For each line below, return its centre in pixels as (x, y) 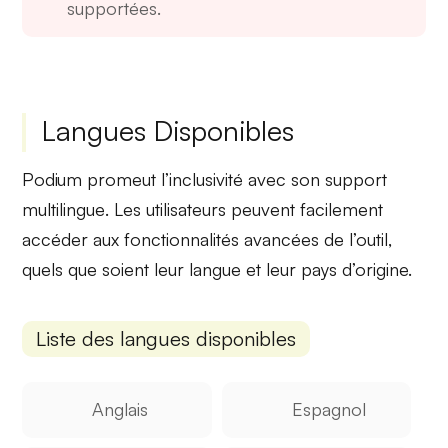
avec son (284, 179)
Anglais (120, 408)
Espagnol (328, 408)
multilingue (64, 209)
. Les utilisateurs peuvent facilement (244, 209)
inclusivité (206, 179)
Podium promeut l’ (96, 179)
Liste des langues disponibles (166, 338)
